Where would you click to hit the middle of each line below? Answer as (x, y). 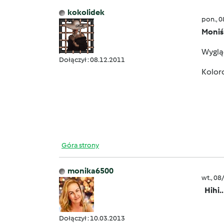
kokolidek (86, 12)
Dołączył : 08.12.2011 (92, 60)
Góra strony (80, 145)
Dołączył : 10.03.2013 (92, 218)
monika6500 (90, 171)
